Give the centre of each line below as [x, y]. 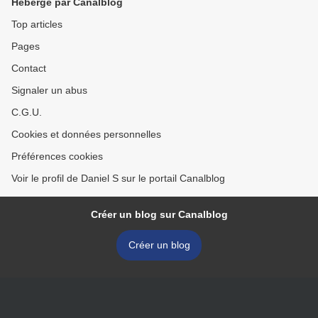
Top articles [37, 24]
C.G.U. [27, 112]
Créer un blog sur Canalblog [159, 214]
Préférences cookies [57, 156]
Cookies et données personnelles [86, 134]
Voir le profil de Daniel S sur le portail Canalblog [118, 178]
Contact [29, 68]
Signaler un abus [49, 90]
